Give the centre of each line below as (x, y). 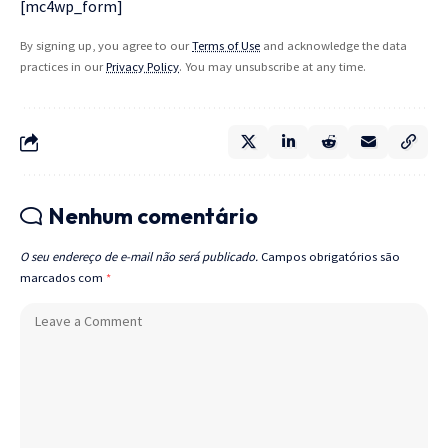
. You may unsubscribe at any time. (272, 67)
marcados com (63, 278)
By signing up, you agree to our (106, 46)
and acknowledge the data (333, 46)
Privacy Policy (142, 67)
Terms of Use (226, 46)
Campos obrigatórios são (330, 257)
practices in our (63, 67)
